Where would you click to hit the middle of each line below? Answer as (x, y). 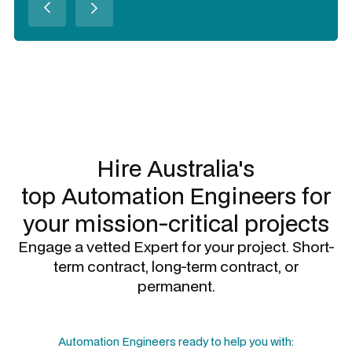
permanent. (176, 286)
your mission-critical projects (176, 223)
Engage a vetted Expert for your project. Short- (176, 246)
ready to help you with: (235, 341)
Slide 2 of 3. (43, 48)
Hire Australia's (176, 168)
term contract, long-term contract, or (176, 266)
